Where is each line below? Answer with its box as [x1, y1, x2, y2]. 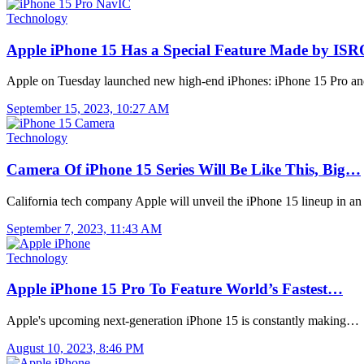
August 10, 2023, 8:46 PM [6, 341, 144, 356]
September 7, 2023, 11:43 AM [6, 221, 162, 236]
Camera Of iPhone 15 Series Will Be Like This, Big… [6, 161, 361, 179]
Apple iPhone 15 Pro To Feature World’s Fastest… [6, 280, 343, 298]
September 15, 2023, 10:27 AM [6, 102, 169, 116]
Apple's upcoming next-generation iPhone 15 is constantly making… [6, 314, 359, 328]
